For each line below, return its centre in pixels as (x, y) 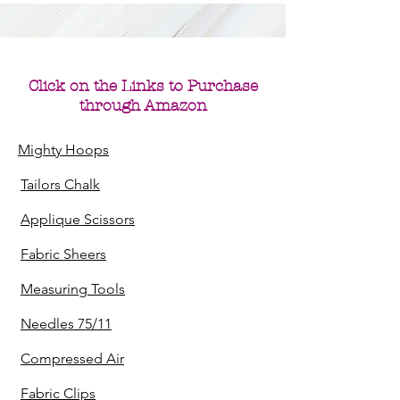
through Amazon (143, 105)
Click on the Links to (108, 86)
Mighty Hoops (63, 150)
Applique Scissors (78, 219)
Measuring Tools (73, 289)
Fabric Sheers (63, 254)
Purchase (222, 86)
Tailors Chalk (60, 184)
